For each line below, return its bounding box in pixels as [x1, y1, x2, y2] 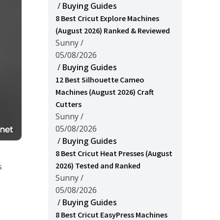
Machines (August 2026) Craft [55, 87, 154, 97]
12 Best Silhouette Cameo [55, 75, 144, 84]
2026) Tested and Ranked [55, 161, 140, 170]
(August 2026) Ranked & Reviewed [55, 26, 170, 35]
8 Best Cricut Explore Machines [55, 13, 159, 23]
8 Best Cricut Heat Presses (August [55, 148, 172, 158]
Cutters [55, 99, 82, 109]
